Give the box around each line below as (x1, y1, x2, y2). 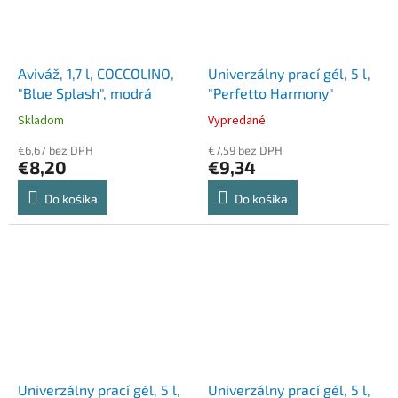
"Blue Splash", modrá (18, 84, 152, 102)
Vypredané (208, 112, 266, 131)
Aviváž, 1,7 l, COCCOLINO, (18, 65, 174, 83)
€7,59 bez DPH (208, 143, 283, 158)
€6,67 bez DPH (18, 143, 93, 158)
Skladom (18, 112, 64, 131)
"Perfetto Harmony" (208, 84, 334, 102)
